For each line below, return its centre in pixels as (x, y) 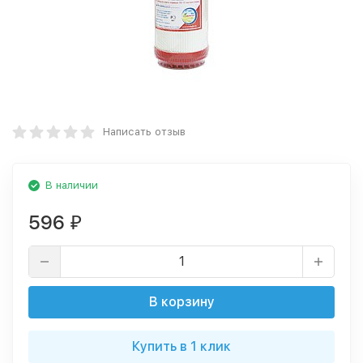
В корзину (181, 302)
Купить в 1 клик (181, 346)
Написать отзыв (144, 132)
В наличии (72, 185)
